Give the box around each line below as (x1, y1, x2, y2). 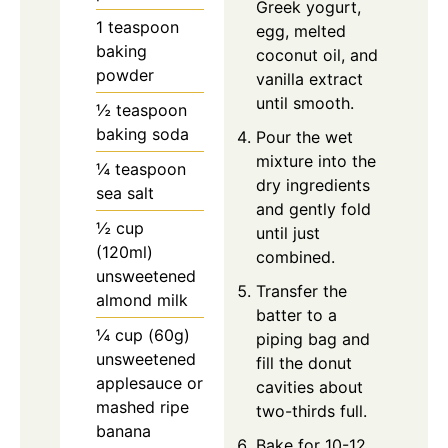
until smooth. (256, 93, 354, 114)
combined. (256, 247, 335, 268)
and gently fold (256, 199, 371, 220)
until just (256, 223, 320, 244)
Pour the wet (256, 127, 353, 148)
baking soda (96, 124, 189, 145)
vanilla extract (256, 69, 363, 90)
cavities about (256, 377, 363, 398)
